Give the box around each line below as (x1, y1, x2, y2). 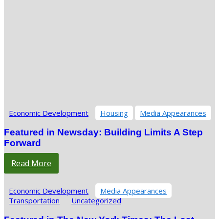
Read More (11, 158, 51, 169)
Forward (4, 138, 41, 149)
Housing (100, 108, 128, 118)
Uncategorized (71, 196, 121, 206)
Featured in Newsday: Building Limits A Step (4, 127, 203, 138)
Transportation (9, 196, 60, 206)
